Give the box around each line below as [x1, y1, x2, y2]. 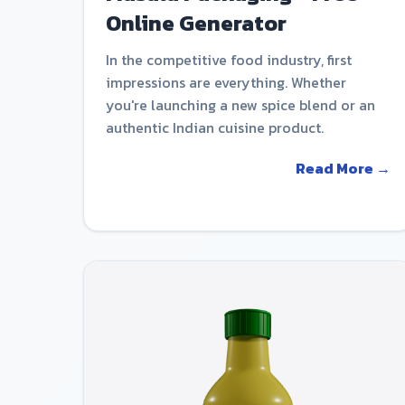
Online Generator [106, 6, 287, 39]
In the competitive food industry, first [106, 48, 352, 71]
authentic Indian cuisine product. [106, 116, 324, 138]
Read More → [296, 156, 391, 179]
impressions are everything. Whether [106, 71, 346, 93]
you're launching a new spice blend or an [106, 93, 375, 116]
